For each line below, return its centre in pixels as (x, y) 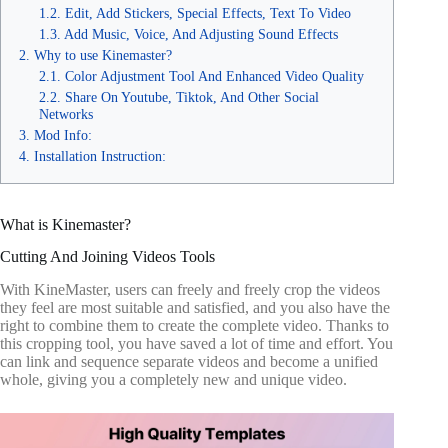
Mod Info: (63, 134)
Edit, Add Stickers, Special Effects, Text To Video (208, 12)
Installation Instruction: (100, 155)
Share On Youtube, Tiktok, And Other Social (192, 96)
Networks (66, 113)
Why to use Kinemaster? (103, 54)
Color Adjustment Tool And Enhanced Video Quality (214, 75)
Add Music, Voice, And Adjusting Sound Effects (201, 33)
